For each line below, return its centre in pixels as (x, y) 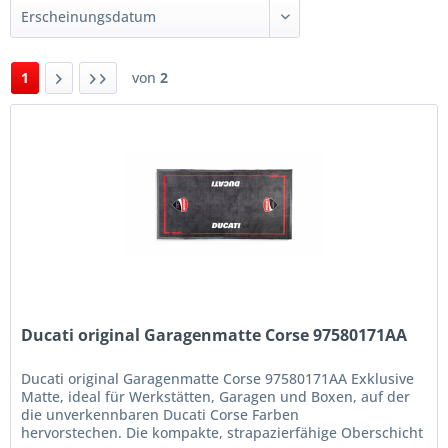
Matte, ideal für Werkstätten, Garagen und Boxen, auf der (216, 396)
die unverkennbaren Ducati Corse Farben (160, 414)
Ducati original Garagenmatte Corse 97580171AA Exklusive (218, 378)
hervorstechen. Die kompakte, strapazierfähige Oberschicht (222, 432)
